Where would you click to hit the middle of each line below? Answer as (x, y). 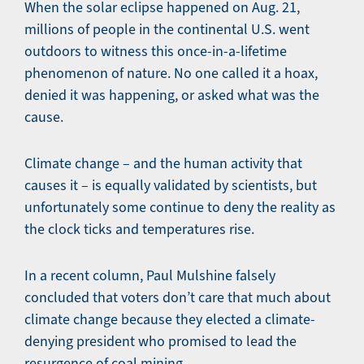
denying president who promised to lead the (160, 342)
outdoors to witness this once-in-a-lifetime (156, 52)
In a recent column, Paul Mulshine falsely (150, 276)
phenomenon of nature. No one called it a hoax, (171, 74)
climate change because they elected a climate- (170, 320)
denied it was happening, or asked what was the (172, 95)
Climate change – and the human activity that (163, 164)
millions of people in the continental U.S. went (167, 30)
